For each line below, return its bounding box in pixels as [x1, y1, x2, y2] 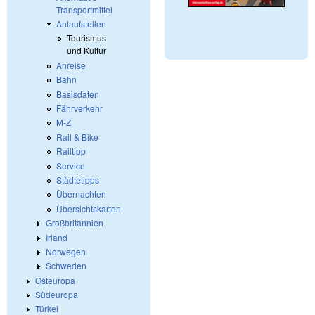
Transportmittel [56, 3, 112, 15]
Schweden [46, 259, 86, 272]
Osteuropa [35, 274, 75, 286]
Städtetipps [56, 173, 99, 186]
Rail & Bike [56, 130, 98, 143]
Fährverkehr [56, 102, 103, 115]
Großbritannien [46, 217, 103, 229]
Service [56, 159, 85, 172]
